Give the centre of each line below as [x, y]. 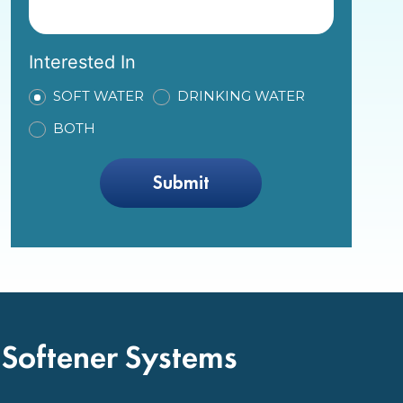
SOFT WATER [98, 96]
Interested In [82, 63]
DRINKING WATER [241, 96]
